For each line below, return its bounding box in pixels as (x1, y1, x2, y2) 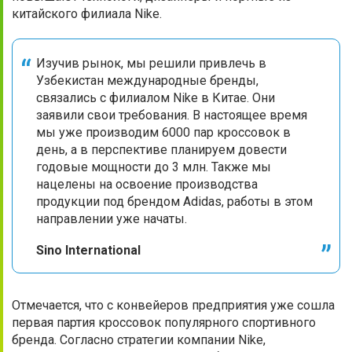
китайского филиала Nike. (12, 6, 162, 22)
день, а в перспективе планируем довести (36, 142, 287, 158)
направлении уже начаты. (36, 211, 187, 227)
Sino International (36, 243, 141, 258)
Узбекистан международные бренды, (36, 73, 258, 89)
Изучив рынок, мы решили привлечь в (36, 56, 266, 71)
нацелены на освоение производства (36, 177, 258, 192)
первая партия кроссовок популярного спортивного (12, 315, 316, 331)
